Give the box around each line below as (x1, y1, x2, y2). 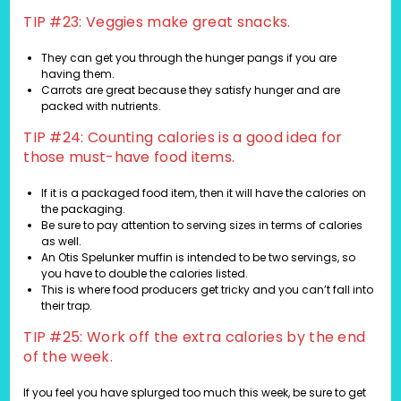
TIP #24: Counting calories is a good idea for (23, 127, 343, 149)
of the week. (23, 346, 113, 368)
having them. (41, 66, 115, 82)
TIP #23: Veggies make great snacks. (23, 12, 291, 33)
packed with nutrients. (41, 98, 162, 115)
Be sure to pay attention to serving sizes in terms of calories (41, 218, 363, 234)
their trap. (41, 298, 93, 314)
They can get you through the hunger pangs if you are (41, 50, 337, 66)
